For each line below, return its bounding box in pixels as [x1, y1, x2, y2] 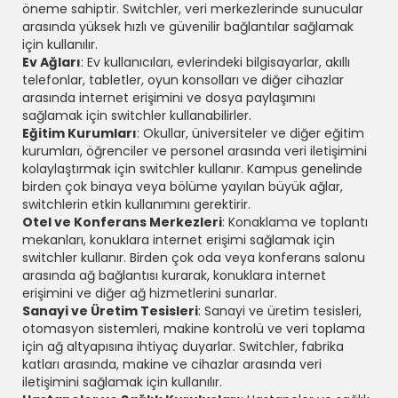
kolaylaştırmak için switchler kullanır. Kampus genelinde [22, 159, 362, 178]
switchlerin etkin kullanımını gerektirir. [22, 195, 251, 213]
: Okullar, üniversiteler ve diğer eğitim [137, 123, 364, 142]
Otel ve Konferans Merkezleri [22, 212, 222, 231]
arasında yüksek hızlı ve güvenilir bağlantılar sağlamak [22, 17, 354, 36]
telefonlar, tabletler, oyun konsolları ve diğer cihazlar [22, 70, 344, 89]
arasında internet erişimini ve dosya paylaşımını [22, 88, 315, 107]
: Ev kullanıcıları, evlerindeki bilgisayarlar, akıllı [81, 52, 350, 71]
